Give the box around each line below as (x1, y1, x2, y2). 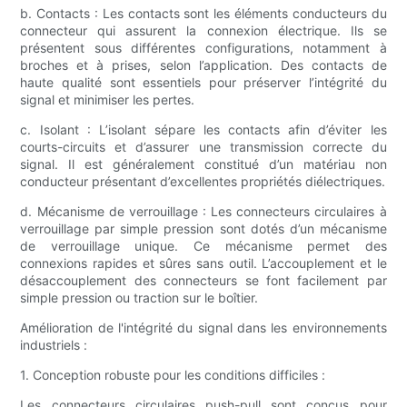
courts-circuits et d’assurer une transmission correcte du (20, 139, 387, 155)
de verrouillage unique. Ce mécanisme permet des (20, 238, 387, 254)
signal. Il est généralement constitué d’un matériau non (20, 156, 387, 173)
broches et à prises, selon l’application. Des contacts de (20, 57, 387, 74)
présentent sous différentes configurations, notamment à (20, 40, 387, 56)
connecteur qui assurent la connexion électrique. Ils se (20, 23, 387, 39)
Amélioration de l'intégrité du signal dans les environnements (20, 320, 387, 336)
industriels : (20, 337, 88, 353)
